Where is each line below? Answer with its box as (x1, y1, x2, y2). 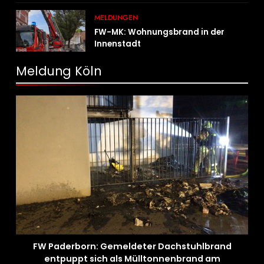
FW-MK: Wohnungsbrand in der (94, 26, 225, 38)
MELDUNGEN (94, 12, 138, 23)
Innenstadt (94, 38, 141, 49)
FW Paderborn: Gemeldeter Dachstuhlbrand (32, 240, 232, 253)
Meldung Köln (16, 62, 101, 80)
